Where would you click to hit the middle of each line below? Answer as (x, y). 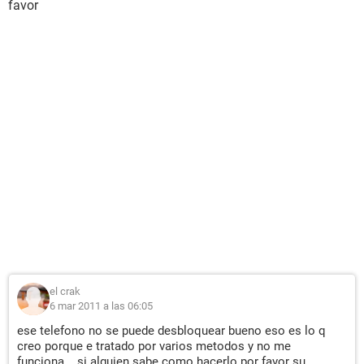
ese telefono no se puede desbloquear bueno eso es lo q (171, 331)
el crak (65, 291)
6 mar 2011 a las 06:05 (101, 306)
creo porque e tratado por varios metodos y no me (154, 346)
